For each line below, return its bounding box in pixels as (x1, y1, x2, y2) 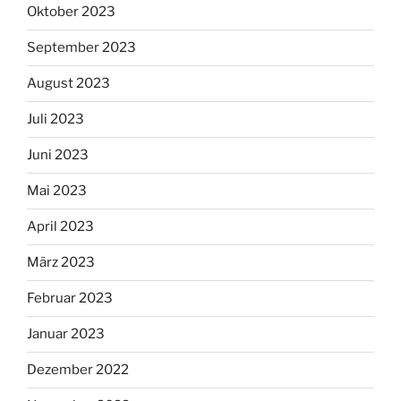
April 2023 (27, 218, 94, 235)
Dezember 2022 (27, 362, 129, 379)
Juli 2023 (27, 111, 84, 128)
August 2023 (27, 75, 110, 92)
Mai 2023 (27, 183, 87, 200)
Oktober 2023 (27, 4, 115, 21)
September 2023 (27, 39, 136, 56)
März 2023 (27, 254, 95, 271)
